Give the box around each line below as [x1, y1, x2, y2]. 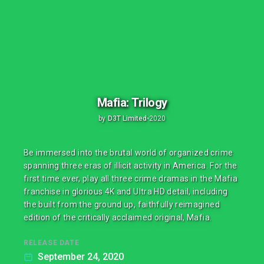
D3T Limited [108, 114, 147, 123]
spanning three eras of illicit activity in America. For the [24, 161, 237, 170]
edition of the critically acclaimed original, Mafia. [24, 213, 212, 222]
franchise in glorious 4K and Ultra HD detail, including [24, 187, 228, 196]
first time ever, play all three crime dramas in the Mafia [24, 174, 237, 183]
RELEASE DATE [24, 239, 80, 247]
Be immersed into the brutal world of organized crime [24, 148, 233, 157]
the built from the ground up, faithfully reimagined [24, 200, 220, 209]
